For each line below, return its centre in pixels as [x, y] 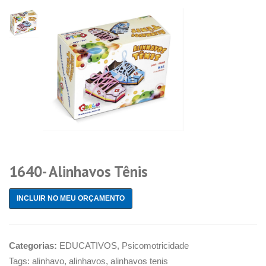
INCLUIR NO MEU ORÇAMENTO [71, 199]
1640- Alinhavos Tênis [78, 172]
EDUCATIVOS [88, 246]
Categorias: [34, 246]
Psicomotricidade [155, 246]
